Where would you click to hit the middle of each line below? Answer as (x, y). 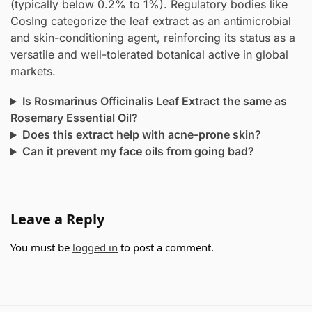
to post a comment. (166, 248)
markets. (33, 71)
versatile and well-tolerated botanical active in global (149, 54)
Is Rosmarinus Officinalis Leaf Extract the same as (154, 101)
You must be (41, 248)
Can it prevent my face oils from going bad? (138, 151)
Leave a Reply (57, 219)
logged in (95, 248)
